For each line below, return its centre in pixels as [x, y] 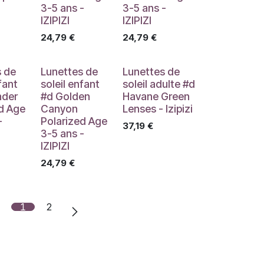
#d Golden [65, 96]
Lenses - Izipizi [157, 109]
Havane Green [156, 96]
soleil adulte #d [159, 84]
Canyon [59, 109]
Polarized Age [74, 121]
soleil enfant [70, 84]
